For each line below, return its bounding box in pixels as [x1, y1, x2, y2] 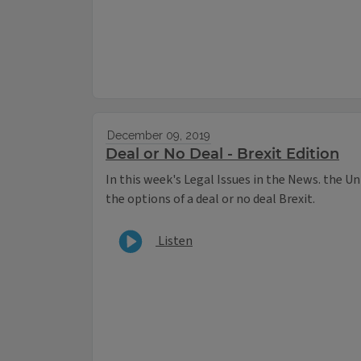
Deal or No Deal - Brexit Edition [106, 145, 339, 164]
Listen [156, 231, 193, 250]
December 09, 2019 [106, 129, 210, 143]
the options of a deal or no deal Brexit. [106, 190, 315, 209]
